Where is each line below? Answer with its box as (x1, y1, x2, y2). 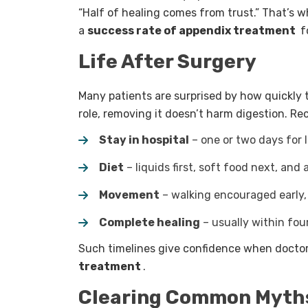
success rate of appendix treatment (87, 24, 298, 38)
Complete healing (99, 216, 200, 230)
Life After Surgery (78, 50, 256, 74)
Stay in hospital (99, 133, 189, 147)
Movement (99, 188, 159, 202)
